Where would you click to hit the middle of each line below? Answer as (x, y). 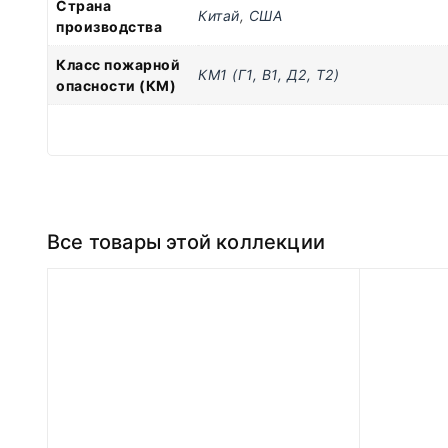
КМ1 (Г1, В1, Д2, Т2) (268, 74)
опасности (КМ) (116, 85)
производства (109, 26)
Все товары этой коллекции (186, 242)
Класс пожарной (118, 64)
